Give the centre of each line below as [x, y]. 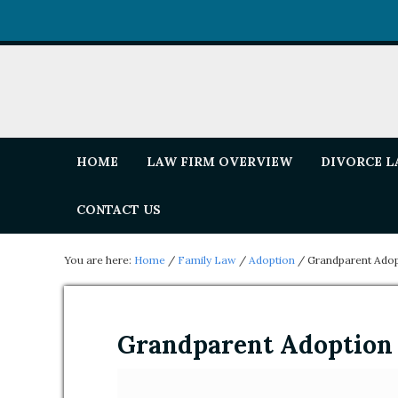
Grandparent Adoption [255, 345]
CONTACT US [119, 210]
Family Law [207, 260]
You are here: [99, 260]
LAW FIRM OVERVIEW [219, 162]
